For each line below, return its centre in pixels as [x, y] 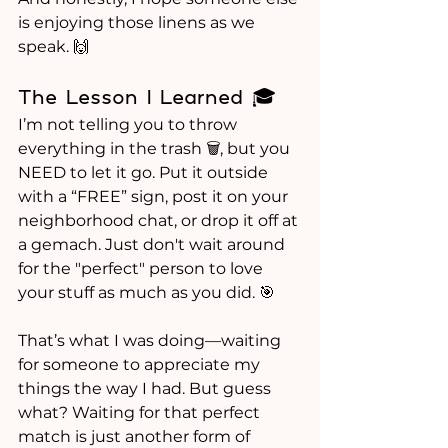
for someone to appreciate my [141, 365]
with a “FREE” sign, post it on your [155, 197]
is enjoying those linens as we [138, 23]
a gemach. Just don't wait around [153, 245]
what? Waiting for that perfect [141, 413]
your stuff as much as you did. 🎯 [146, 293]
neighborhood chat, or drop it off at [160, 221]
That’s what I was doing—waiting [151, 341]
